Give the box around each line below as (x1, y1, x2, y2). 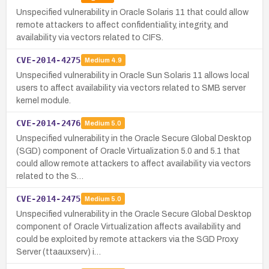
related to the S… (16, 171, 83, 181)
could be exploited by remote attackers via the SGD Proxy (16, 234, 238, 244)
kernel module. (16, 95, 71, 105)
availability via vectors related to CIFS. (16, 32, 163, 42)
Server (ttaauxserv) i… (16, 247, 101, 256)
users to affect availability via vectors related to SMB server (16, 83, 246, 92)
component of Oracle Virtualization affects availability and (16, 222, 241, 231)
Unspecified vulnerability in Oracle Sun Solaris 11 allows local (16, 70, 249, 80)
